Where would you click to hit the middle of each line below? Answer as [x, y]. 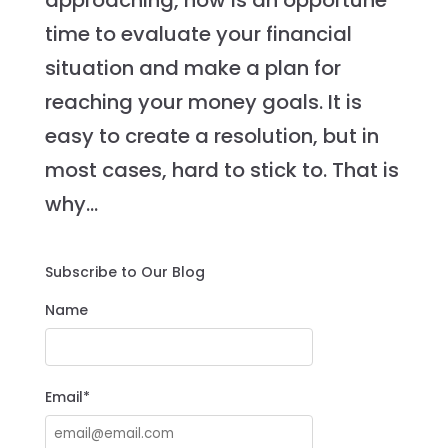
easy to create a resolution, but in [211, 136]
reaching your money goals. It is [203, 102]
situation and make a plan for [192, 68]
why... [71, 204]
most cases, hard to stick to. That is [221, 170]
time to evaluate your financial [198, 34]
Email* [67, 397]
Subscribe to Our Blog [124, 272]
